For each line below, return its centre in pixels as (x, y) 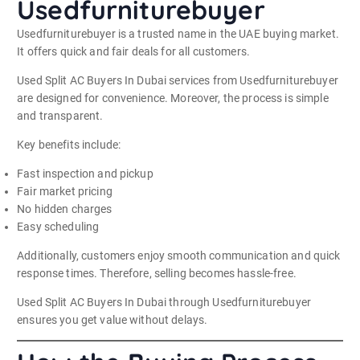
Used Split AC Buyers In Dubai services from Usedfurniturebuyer (178, 80)
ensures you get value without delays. (112, 320)
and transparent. (60, 115)
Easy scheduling (58, 226)
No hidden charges (65, 209)
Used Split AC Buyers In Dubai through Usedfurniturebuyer (164, 303)
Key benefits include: (69, 144)
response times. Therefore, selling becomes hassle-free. (157, 274)
